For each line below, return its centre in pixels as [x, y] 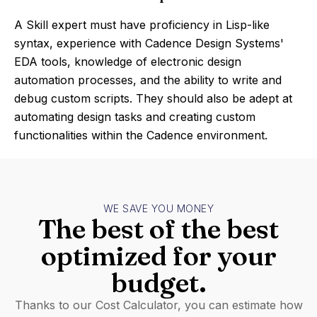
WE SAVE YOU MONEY [158, 208]
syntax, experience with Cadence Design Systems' [149, 43]
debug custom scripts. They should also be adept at [153, 98]
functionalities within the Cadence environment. [141, 135]
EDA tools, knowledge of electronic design [128, 62]
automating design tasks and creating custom [135, 117]
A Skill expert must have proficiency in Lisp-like [142, 25]
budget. [158, 283]
